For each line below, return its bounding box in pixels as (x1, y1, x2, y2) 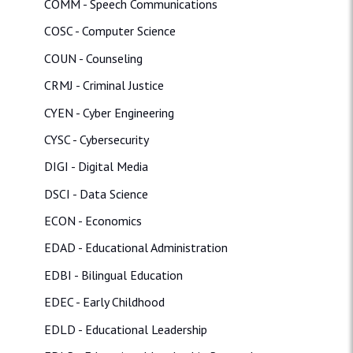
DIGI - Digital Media (44, 158, 148, 175)
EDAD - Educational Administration (44, 240, 228, 256)
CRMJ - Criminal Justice (44, 77, 164, 94)
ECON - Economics (44, 213, 142, 229)
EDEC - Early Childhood (44, 294, 165, 310)
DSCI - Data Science (44, 185, 148, 202)
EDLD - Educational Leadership (44, 321, 207, 337)
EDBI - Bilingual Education (44, 266, 183, 283)
